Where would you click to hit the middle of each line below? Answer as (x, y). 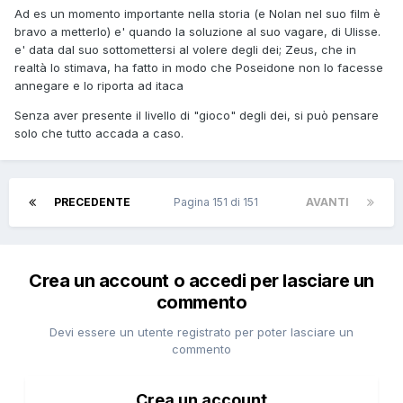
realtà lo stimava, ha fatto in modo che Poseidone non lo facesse (199, 68)
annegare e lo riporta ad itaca (101, 86)
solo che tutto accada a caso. (99, 134)
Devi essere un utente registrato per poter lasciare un (201, 332)
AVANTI (327, 202)
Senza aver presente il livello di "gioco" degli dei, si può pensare (197, 116)
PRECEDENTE (92, 202)
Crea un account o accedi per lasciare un (201, 281)
